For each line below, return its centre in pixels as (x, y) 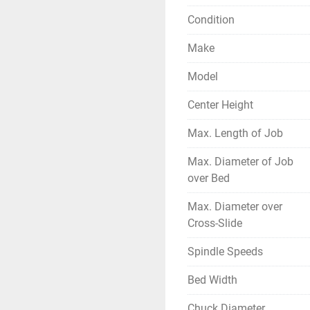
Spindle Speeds (225, 252)
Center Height (220, 105)
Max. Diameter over (235, 207)
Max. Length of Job (235, 133)
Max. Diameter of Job (240, 162)
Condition (211, 20)
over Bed (209, 178)
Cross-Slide (215, 223)
